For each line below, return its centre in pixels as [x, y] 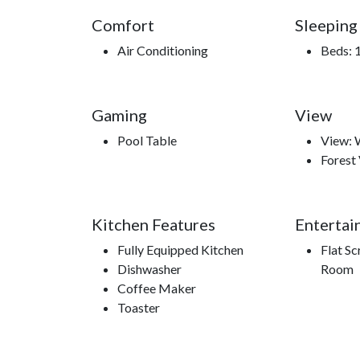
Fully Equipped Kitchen [180, 250]
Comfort [123, 25]
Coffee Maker [157, 288]
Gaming [119, 115]
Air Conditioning [163, 51]
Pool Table [147, 141]
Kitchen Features [153, 225]
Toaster [139, 308]
